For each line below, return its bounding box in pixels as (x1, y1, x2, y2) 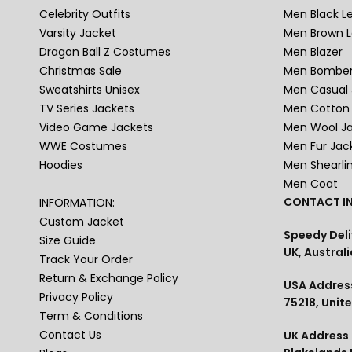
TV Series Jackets (39, 101, 135, 117)
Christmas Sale (39, 63, 123, 79)
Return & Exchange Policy (39, 270, 179, 287)
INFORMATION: (39, 195, 115, 211)
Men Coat (284, 176, 338, 192)
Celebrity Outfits (39, 6, 131, 23)
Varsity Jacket (39, 25, 117, 42)
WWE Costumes (39, 138, 128, 155)
